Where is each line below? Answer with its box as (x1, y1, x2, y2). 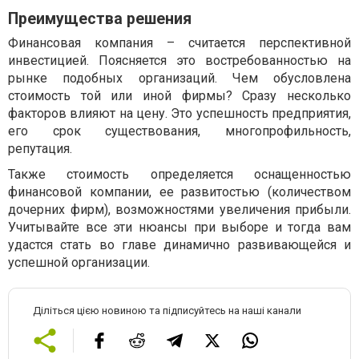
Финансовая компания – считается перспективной (8, 35, 351, 50)
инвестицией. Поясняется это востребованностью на (8, 53, 351, 68)
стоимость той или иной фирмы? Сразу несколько (8, 88, 351, 103)
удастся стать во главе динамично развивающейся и (8, 237, 351, 252)
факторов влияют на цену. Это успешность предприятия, (8, 106, 351, 121)
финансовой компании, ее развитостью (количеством (8, 184, 351, 200)
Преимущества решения (8, 10, 192, 28)
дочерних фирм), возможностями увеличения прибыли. (8, 202, 351, 217)
